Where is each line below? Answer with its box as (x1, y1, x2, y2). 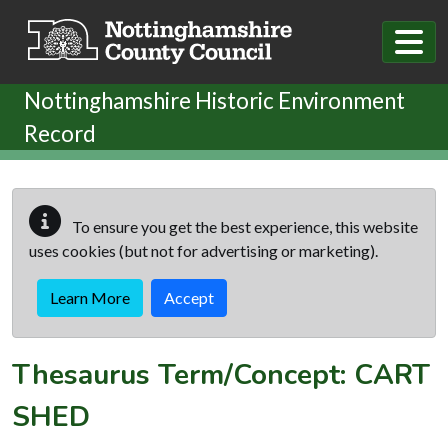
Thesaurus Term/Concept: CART (12, 355, 430, 394)
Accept (164, 287, 214, 307)
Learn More (50, 287, 130, 307)
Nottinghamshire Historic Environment (24, 86, 405, 114)
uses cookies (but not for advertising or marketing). (29, 240, 378, 260)
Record (24, 119, 96, 147)
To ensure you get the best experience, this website (69, 216, 418, 236)
